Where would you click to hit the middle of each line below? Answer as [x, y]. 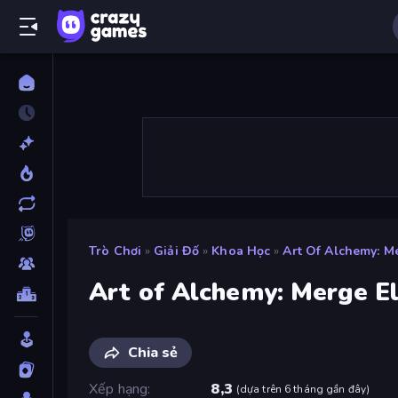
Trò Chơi [115, 251]
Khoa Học [241, 251]
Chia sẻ [153, 352]
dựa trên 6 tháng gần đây [303, 389]
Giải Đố [177, 251]
